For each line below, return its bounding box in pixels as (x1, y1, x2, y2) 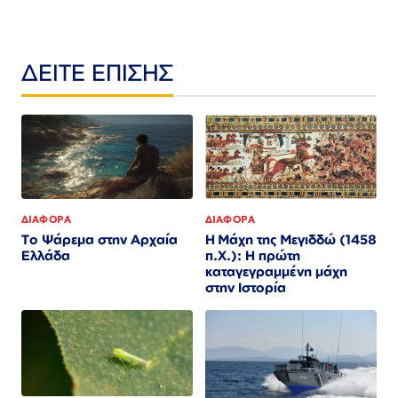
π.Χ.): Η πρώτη (205, 247, 300, 265)
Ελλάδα (21, 247, 70, 265)
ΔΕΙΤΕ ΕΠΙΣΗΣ (21, 57, 173, 86)
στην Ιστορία (205, 279, 286, 297)
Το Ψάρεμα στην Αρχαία (21, 231, 178, 249)
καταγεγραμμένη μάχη (205, 263, 347, 281)
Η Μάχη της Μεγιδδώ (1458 (205, 231, 377, 249)
